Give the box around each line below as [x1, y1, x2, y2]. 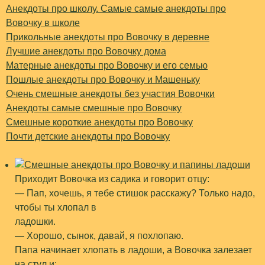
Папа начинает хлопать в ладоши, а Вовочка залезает [15, 245, 252, 255]
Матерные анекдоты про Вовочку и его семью [6, 60, 208, 70]
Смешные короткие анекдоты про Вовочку [6, 117, 193, 127]
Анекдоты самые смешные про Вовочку [6, 103, 182, 113]
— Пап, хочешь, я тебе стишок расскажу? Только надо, [15, 188, 255, 198]
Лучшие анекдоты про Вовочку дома [6, 46, 166, 56]
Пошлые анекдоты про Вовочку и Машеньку [6, 75, 200, 85]
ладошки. [15, 216, 56, 227]
